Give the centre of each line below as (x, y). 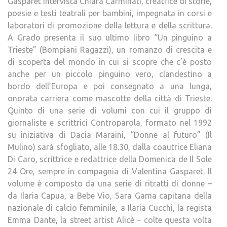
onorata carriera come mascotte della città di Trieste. (110, 98)
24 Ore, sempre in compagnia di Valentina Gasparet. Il (110, 171)
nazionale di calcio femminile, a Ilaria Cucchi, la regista (110, 208)
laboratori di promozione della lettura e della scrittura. (110, 25)
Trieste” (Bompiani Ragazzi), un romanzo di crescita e (110, 50)
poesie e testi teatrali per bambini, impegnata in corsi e (110, 13)
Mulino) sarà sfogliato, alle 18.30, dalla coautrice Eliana (110, 147)
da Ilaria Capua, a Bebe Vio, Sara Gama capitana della (110, 196)
